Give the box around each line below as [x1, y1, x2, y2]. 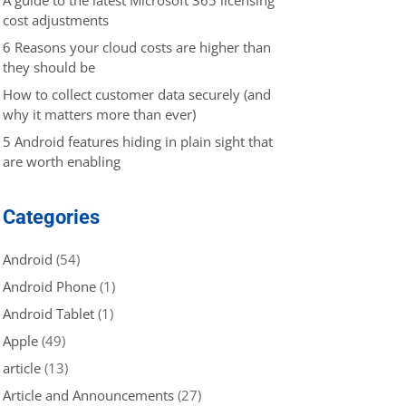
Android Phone [3, 276, 96, 295]
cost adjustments [3, 10, 109, 29]
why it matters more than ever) [3, 104, 196, 123]
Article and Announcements [3, 385, 174, 404]
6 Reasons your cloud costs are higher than [3, 37, 271, 56]
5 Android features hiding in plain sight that [3, 131, 273, 150]
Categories [3, 205, 100, 228]
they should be [3, 57, 95, 76]
